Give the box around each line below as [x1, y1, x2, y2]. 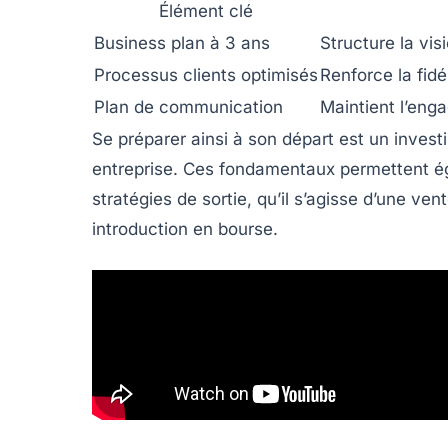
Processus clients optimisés [94, 65, 318, 86]
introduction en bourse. [92, 219, 278, 240]
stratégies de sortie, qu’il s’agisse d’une [92, 189, 411, 210]
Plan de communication [94, 97, 283, 118]
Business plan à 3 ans [94, 33, 270, 54]
